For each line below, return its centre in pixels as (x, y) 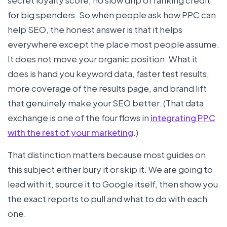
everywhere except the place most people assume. (113, 44)
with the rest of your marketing (70, 132)
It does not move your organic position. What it (103, 59)
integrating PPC (183, 117)
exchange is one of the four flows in (79, 117)
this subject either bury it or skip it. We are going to (110, 169)
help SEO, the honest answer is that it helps (95, 29)
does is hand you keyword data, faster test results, (108, 73)
